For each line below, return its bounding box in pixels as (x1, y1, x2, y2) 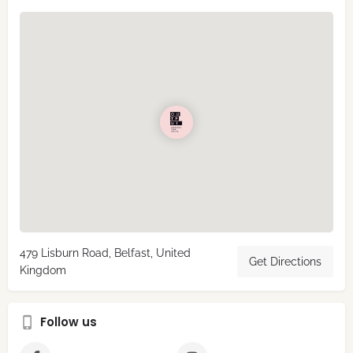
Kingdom (20, 264, 66, 277)
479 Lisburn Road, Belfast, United (20, 247, 191, 260)
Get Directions (249, 255, 321, 269)
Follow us (40, 314, 97, 331)
